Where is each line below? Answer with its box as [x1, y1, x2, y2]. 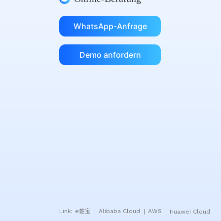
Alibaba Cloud [99, 208, 142, 215]
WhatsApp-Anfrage [73, 21, 147, 31]
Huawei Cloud [170, 208, 210, 215]
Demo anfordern [79, 50, 141, 60]
